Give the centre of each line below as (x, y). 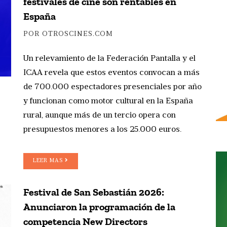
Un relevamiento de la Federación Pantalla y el (109, 59)
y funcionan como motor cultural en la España (108, 101)
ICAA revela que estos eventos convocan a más (111, 73)
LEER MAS (49, 161)
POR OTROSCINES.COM (68, 34)
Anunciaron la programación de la (99, 206)
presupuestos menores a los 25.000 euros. (102, 129)
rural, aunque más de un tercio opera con (100, 115)
